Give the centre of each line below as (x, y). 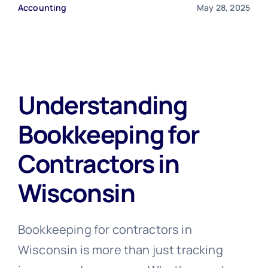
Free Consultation (134, 33)
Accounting (42, 7)
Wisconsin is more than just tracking (120, 249)
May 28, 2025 (224, 7)
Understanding (102, 104)
